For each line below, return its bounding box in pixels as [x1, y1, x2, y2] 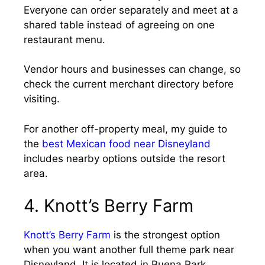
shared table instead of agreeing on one [24, 18, 215, 31]
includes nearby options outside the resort [24, 152, 225, 164]
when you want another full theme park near [24, 244, 234, 256]
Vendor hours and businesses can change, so [24, 63, 241, 75]
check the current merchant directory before [24, 78, 234, 90]
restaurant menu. [24, 33, 105, 46]
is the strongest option [111, 229, 220, 241]
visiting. [24, 93, 60, 105]
